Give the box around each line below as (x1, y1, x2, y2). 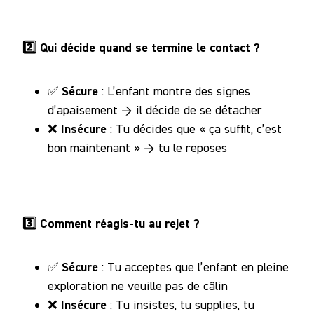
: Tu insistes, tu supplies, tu (107, 296, 254, 312)
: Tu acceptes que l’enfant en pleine (98, 259, 289, 274)
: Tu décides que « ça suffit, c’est (107, 121, 282, 136)
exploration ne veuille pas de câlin (48, 278, 228, 293)
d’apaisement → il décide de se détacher (48, 102, 262, 117)
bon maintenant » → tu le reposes (48, 139, 227, 155)
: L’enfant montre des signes (98, 83, 250, 98)
